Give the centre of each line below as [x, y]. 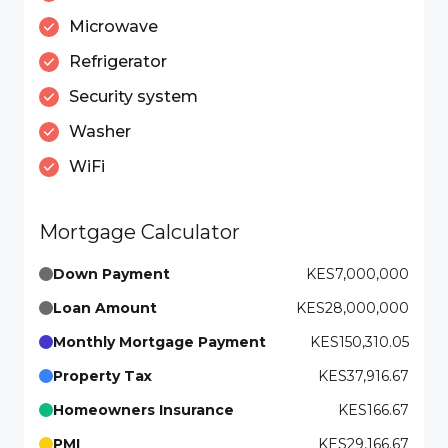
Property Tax [102, 376]
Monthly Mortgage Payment [159, 342]
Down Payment [111, 274]
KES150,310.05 [359, 342]
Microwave [113, 26]
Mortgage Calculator [139, 232]
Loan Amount [105, 308]
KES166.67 [373, 410]
